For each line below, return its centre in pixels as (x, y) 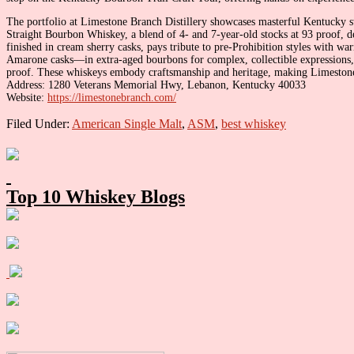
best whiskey (254, 123)
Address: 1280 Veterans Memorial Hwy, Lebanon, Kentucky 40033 (156, 85)
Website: (27, 97)
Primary (40, 153)
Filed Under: (39, 123)
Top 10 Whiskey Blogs (96, 196)
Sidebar (37, 174)
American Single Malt (127, 123)
